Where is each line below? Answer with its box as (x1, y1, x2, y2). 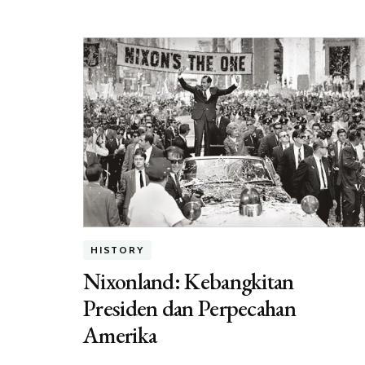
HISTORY (90, 244, 144, 257)
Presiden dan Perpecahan (83, 293, 296, 323)
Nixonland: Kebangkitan (83, 266, 294, 297)
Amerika (83, 320, 157, 350)
